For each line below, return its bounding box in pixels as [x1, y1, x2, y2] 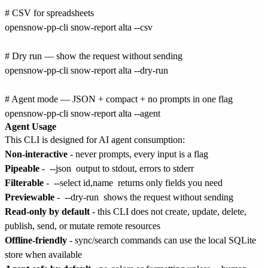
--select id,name [54, 177, 113, 188]
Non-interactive [5, 148, 68, 159]
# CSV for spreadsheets [5, 7, 94, 18]
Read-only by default [5, 206, 90, 217]
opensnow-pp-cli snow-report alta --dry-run [5, 65, 168, 75]
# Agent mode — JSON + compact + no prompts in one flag [5, 93, 233, 104]
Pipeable [5, 163, 39, 173]
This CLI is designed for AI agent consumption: [5, 134, 185, 145]
